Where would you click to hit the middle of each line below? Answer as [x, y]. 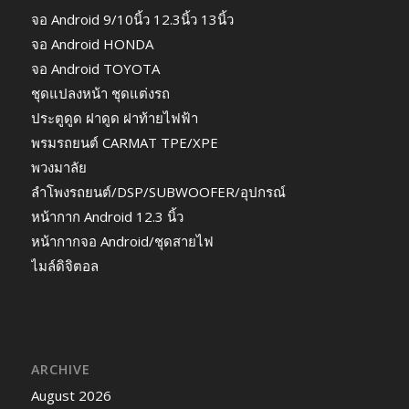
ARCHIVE [60, 370]
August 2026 [71, 396]
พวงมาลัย [58, 167]
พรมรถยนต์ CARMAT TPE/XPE [124, 142]
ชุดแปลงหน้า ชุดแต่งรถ [100, 93]
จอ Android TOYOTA [95, 68]
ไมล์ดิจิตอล [64, 265]
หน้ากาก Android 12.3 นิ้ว [107, 216]
